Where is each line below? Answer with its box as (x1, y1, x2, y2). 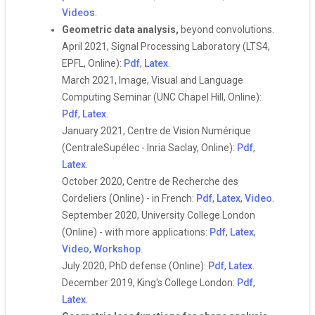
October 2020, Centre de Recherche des (62, 176, 238, 187)
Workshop (94, 243, 141, 255)
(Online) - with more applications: (62, 226, 210, 238)
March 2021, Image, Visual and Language (62, 75, 243, 86)
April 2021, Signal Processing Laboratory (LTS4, (62, 41, 270, 52)
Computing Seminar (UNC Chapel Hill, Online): (62, 91, 262, 103)
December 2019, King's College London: (62, 277, 237, 288)
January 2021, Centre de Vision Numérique (62, 125, 251, 136)
